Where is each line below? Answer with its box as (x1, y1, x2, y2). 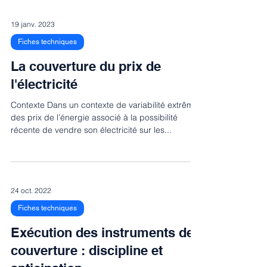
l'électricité (11, 76, 77, 92)
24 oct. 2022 (11, 185, 51, 195)
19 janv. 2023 (11, 19, 55, 29)
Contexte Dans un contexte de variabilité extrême (11, 100, 198, 110)
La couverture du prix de (11, 58, 161, 74)
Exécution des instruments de (11, 225, 194, 240)
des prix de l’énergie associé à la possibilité (11, 112, 178, 123)
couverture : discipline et (11, 243, 163, 258)
